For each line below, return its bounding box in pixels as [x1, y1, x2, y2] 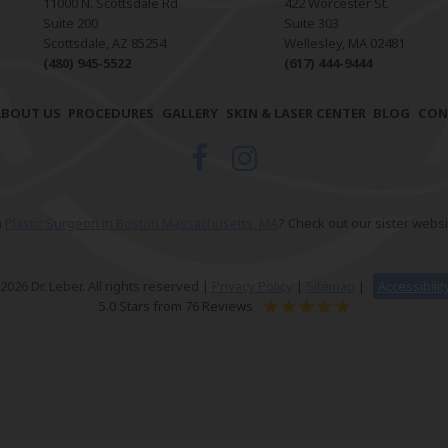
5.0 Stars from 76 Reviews [98, 297, 253, 316]
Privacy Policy [211, 277, 293, 296]
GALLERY [161, 104, 218, 123]
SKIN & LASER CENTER [225, 104, 366, 123]
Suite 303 [284, 14, 339, 33]
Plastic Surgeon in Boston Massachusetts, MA [4, 214, 278, 233]
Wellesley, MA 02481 [284, 34, 405, 53]
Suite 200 [43, 14, 98, 33]
